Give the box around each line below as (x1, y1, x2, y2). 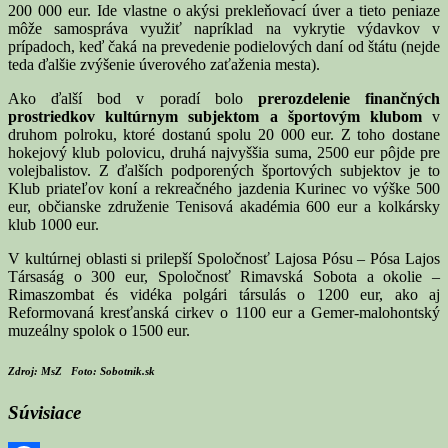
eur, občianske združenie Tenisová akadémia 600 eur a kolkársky (8, 197, 440, 215)
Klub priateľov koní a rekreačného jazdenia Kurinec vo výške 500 (8, 179, 440, 197)
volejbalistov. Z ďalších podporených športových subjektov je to (8, 161, 440, 179)
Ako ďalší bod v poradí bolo (8, 89, 258, 107)
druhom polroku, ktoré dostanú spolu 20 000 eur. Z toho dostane (8, 125, 440, 143)
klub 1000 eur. (8, 215, 99, 233)
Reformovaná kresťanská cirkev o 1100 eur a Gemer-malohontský (8, 303, 440, 321)
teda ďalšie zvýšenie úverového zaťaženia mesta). (8, 55, 320, 73)
